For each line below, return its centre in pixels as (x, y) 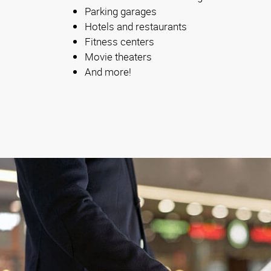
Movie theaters (118, 57)
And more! (108, 72)
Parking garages (121, 11)
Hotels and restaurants (136, 27)
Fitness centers (119, 42)
